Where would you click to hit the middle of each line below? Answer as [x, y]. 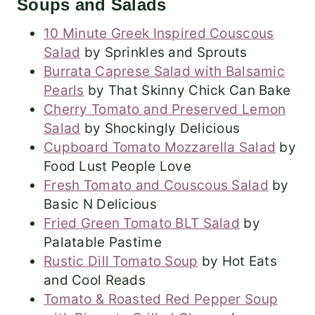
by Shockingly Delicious [160, 128]
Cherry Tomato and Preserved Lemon [165, 109]
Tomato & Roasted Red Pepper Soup [161, 299]
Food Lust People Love [117, 166]
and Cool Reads [95, 280]
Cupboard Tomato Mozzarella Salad [160, 147]
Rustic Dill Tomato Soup [121, 261]
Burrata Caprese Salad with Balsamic [164, 71]
